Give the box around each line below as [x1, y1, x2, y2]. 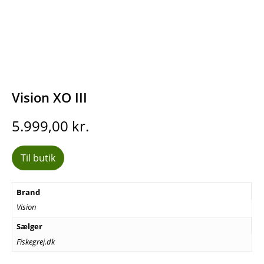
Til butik [21, 151, 55, 165]
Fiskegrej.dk [16, 236, 55, 247]
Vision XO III [12, 88, 87, 107]
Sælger [16, 221, 42, 232]
